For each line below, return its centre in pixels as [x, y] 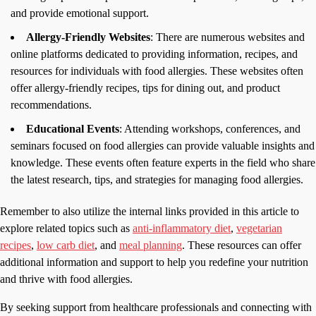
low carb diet [66, 245]
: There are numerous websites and [227, 37]
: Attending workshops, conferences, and [210, 129]
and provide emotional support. [80, 13]
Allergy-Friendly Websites [88, 37]
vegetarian [259, 229]
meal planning [151, 245]
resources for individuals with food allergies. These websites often [157, 71]
